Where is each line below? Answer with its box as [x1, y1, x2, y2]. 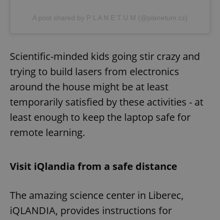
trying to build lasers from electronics [10, 64, 179, 78]
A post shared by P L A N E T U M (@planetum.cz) [32, 13, 188, 22]
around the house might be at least [10, 80, 168, 93]
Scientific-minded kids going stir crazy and [10, 49, 200, 63]
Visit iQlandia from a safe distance [10, 159, 177, 173]
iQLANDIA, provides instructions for [10, 203, 172, 217]
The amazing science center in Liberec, [10, 188, 184, 202]
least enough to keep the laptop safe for [10, 110, 191, 124]
